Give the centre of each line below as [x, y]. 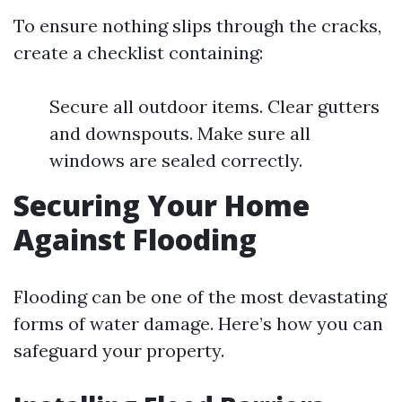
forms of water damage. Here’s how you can [198, 323]
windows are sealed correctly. [176, 160]
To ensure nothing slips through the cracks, [197, 26]
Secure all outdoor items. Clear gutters [214, 106]
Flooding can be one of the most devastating [200, 297]
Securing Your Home [162, 205]
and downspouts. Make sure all [180, 133]
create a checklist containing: [138, 52]
